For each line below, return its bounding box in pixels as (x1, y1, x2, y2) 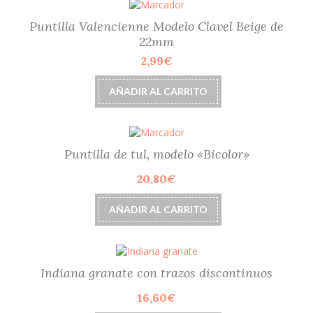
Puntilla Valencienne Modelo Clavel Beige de (29, 18, 284, 35)
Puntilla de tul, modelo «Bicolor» (64, 146, 249, 163)
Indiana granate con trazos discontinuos (41, 264, 272, 281)
